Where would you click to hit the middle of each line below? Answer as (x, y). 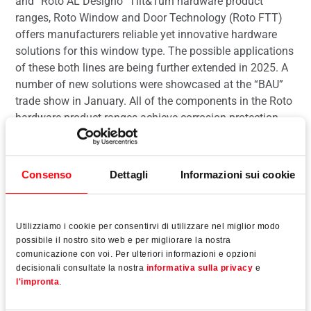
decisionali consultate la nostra (81, 268)
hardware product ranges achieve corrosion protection (147, 117)
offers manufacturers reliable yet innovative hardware (146, 34)
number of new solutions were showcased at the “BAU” (149, 84)
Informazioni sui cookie (237, 174)
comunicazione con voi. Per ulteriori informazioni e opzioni (136, 254)
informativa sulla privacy (199, 268)
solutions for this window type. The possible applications (154, 51)
